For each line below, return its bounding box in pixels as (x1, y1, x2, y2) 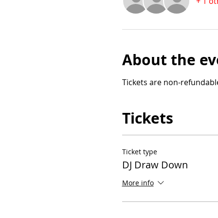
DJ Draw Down (122, 158, 188, 171)
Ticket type (122, 147, 157, 156)
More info (122, 178, 154, 188)
